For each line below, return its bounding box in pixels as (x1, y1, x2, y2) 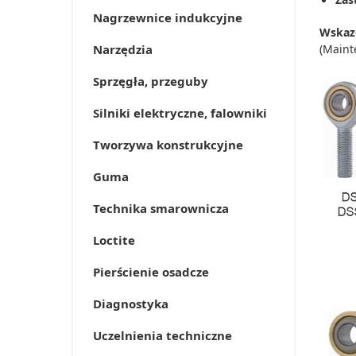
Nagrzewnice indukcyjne (93, 10, 242, 25)
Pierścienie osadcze (93, 264, 209, 280)
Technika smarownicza (93, 200, 229, 216)
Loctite (93, 232, 135, 248)
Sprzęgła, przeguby (93, 73, 208, 89)
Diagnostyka (93, 296, 168, 311)
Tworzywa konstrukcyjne (93, 137, 243, 153)
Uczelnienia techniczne (93, 327, 232, 343)
